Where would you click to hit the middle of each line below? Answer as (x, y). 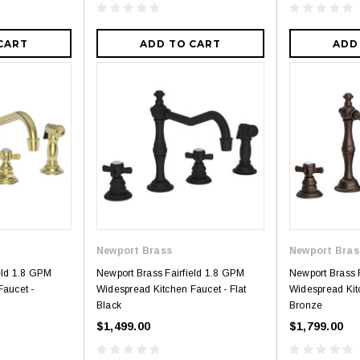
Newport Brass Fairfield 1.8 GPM (171, 274)
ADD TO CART (180, 44)
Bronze (306, 306)
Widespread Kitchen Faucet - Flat (172, 290)
